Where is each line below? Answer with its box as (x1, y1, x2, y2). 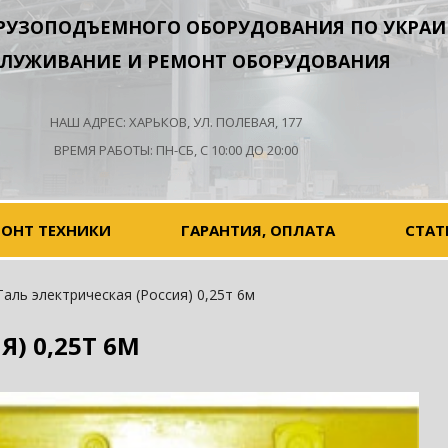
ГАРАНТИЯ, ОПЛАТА (181, 220, 335, 240)
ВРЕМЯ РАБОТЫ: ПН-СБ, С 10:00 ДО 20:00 (54, 141, 298, 159)
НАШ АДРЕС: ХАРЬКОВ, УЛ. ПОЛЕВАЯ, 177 (50, 113, 302, 131)
